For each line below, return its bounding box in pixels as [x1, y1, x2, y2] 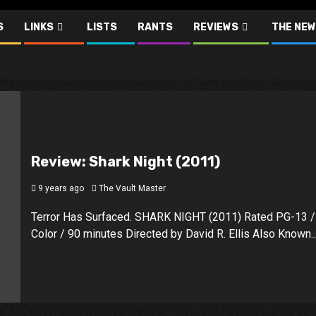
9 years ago [35, 183, 84, 194]
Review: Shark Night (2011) [30, 153, 220, 171]
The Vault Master [98, 183, 166, 194]
